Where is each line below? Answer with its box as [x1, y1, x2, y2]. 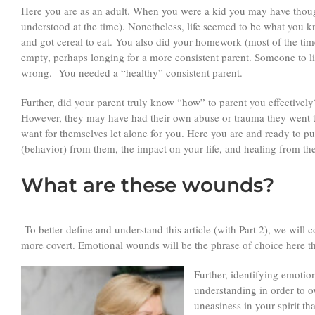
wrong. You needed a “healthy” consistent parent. [21, 65, 243, 79]
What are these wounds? [21, 172, 274, 197]
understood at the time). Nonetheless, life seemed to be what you [21, 18, 304, 33]
